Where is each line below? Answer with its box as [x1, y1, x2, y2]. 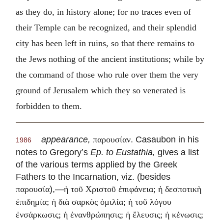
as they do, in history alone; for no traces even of [16, 6, 191, 17]
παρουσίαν [93, 135, 131, 145]
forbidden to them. [16, 101, 82, 111]
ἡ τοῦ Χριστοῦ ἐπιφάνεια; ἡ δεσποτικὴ [64, 184, 201, 194]
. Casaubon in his [131, 134, 199, 145]
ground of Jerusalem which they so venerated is [16, 85, 186, 95]
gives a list [155, 147, 199, 158]
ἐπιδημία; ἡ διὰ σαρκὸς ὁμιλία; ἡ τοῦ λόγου [16, 197, 171, 207]
